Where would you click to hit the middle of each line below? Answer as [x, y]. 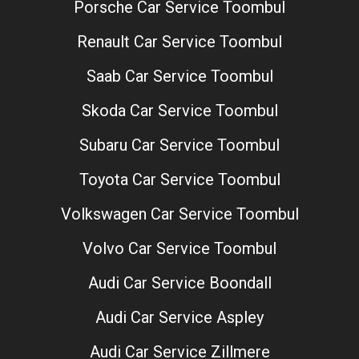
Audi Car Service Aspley [179, 317]
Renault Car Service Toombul [179, 41]
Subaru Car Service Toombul [179, 145]
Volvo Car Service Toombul [179, 248]
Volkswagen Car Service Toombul [179, 214]
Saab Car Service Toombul [179, 76]
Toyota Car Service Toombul [179, 179]
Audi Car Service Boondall [179, 282]
